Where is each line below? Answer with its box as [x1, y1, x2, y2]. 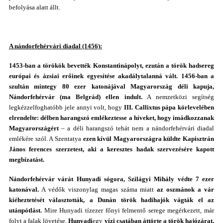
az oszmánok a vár [157, 186, 215, 193]
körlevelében [176, 104, 214, 111]
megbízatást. [9, 156, 44, 163]
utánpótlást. [9, 207, 44, 214]
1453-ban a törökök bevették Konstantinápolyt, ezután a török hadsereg [9, 62, 214, 69]
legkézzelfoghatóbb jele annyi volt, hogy [9, 104, 124, 111]
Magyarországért [9, 124, 59, 132]
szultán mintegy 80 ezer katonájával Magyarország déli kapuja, [9, 83, 214, 90]
